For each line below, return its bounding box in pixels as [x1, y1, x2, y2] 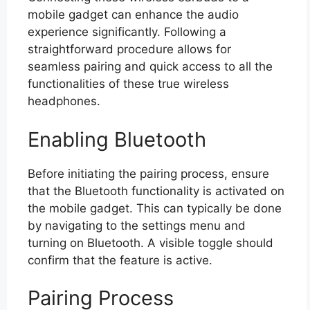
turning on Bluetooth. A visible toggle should [28, 235, 273, 250]
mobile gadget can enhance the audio [28, 8, 239, 21]
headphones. [28, 94, 100, 108]
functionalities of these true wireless [28, 77, 229, 91]
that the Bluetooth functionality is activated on [28, 183, 284, 198]
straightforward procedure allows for [28, 42, 231, 56]
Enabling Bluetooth [28, 127, 206, 152]
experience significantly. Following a [28, 25, 226, 39]
